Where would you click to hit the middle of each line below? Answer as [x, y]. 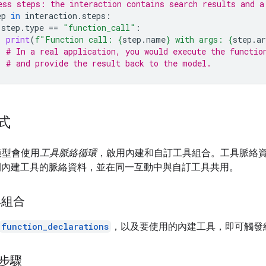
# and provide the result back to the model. [109, 63]
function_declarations [55, 226]
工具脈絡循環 [68, 153]
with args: [199, 39]
